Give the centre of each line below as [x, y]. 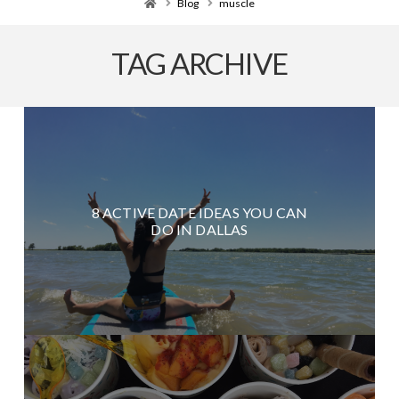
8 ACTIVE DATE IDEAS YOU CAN [199, 212]
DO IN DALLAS [199, 229]
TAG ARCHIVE [199, 64]
